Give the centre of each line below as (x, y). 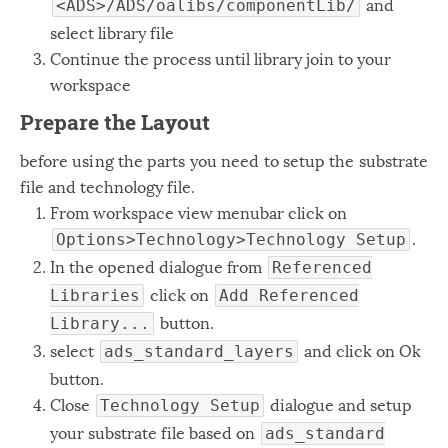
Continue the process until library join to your (220, 57)
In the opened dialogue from (158, 265)
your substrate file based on (154, 431)
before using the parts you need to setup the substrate (224, 159)
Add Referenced (289, 295)
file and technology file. (108, 185)
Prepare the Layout (115, 122)
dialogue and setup (339, 403)
